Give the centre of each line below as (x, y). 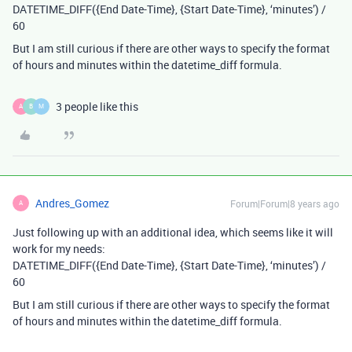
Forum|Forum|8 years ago (285, 203)
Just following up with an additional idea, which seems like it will (173, 232)
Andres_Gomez (72, 203)
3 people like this (97, 106)
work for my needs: (59, 248)
